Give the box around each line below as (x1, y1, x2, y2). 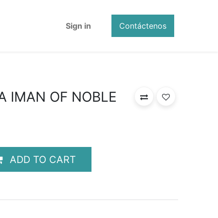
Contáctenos (119, 20, 166, 31)
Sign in (66, 20, 91, 31)
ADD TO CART (10, 153, 76, 165)
